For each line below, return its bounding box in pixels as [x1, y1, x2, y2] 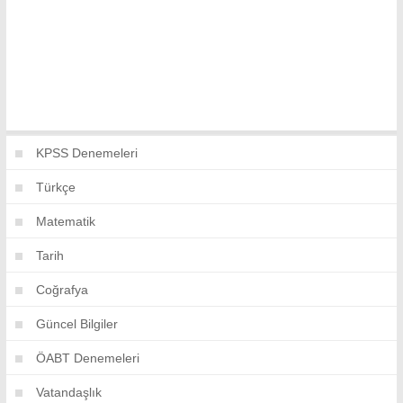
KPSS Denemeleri [36, 145, 138, 160]
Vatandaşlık [36, 384, 102, 399]
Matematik [36, 213, 95, 228]
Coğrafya [36, 282, 88, 297]
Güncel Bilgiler [36, 316, 118, 331]
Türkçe [36, 179, 76, 194]
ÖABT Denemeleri [36, 350, 139, 365]
